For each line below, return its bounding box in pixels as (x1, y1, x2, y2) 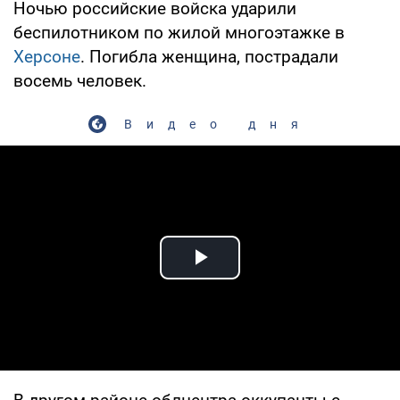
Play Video (200, 262, 329, 293)
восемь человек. (13, 70, 146, 91)
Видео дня (123, 116, 312, 131)
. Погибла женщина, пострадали (80, 46, 338, 67)
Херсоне (13, 46, 80, 67)
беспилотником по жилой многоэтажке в (13, 21, 345, 43)
